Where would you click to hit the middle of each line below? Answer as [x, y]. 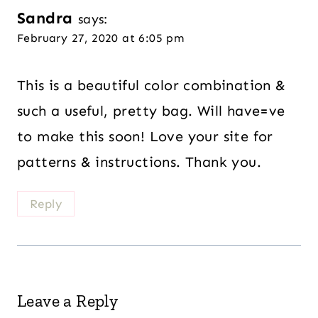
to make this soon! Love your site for [145, 136]
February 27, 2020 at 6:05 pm [101, 38]
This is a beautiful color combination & [152, 85]
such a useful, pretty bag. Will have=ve [151, 110]
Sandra [45, 18]
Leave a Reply [68, 301]
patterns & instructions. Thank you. [139, 161]
